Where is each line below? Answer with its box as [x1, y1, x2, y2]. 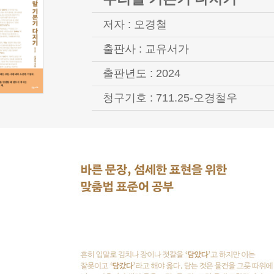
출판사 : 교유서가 [102, 42, 189, 55]
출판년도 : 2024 [102, 67, 180, 80]
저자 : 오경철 [102, 18, 167, 31]
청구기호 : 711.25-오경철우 [102, 91, 237, 104]
